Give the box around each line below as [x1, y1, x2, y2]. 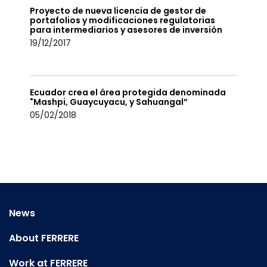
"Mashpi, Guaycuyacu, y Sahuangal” [30, 96, 188, 108]
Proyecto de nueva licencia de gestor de [30, 5, 206, 17]
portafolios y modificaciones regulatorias [30, 14, 215, 26]
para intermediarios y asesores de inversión [30, 24, 222, 36]
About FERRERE [9, 231, 79, 245]
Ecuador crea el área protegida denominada [30, 86, 226, 98]
